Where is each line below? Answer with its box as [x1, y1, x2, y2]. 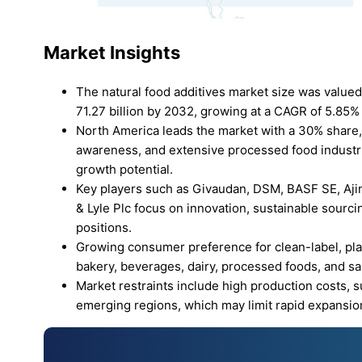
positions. [76, 219, 132, 235]
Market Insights [44, 42, 180, 64]
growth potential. [76, 161, 173, 177]
